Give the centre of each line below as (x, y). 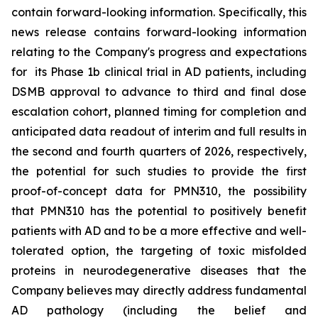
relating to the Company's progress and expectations (159, 52)
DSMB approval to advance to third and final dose (159, 92)
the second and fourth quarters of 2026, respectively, (159, 151)
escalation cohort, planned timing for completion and (159, 111)
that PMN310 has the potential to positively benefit (159, 211)
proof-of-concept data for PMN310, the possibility (159, 191)
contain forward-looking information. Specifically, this (159, 12)
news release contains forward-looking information (159, 32)
